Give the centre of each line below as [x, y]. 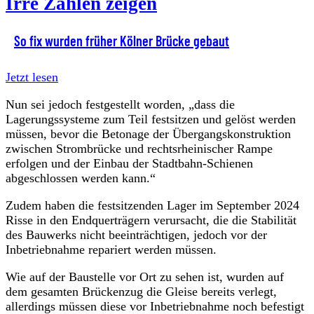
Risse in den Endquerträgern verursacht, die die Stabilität [151, 220]
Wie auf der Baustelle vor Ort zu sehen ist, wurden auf [145, 277]
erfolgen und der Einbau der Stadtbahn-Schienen [129, 163]
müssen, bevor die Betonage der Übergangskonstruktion [148, 134]
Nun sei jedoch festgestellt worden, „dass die [120, 104]
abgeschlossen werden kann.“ [81, 178]
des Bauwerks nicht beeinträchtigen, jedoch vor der [136, 234]
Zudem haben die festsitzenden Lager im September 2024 [152, 205]
